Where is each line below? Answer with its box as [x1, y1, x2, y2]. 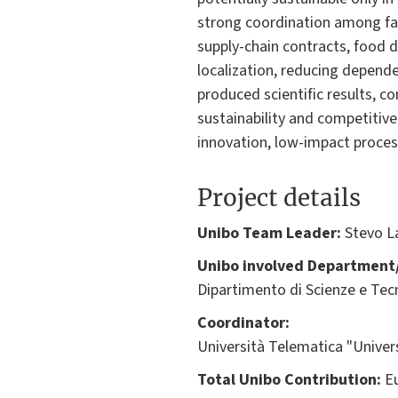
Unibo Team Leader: [197, 221, 341, 244]
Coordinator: [197, 311, 290, 334]
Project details [197, 182, 361, 212]
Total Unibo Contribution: [197, 368, 381, 391]
